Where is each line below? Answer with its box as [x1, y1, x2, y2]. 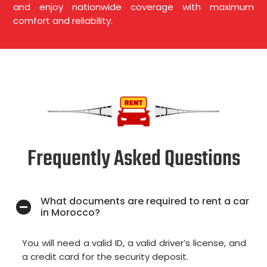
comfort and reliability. [13, 14, 113, 27]
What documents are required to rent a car [41, 194, 250, 209]
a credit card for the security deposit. [22, 250, 189, 263]
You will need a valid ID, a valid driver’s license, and [22, 237, 246, 250]
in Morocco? [41, 206, 101, 220]
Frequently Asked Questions [27, 142, 240, 177]
